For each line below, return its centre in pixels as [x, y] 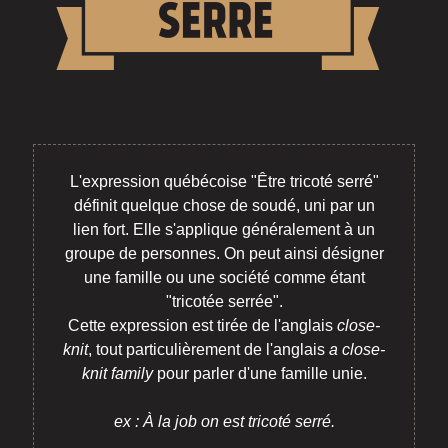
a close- [357, 349]
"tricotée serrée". [224, 301]
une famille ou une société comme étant [224, 277]
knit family [117, 373]
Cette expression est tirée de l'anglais [202, 325]
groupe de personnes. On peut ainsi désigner [224, 253]
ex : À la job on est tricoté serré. [224, 421]
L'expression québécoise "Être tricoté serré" [224, 181]
